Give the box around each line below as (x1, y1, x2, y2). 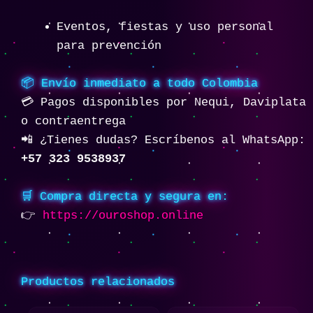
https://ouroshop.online (43, 208, 203, 222)
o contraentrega (21, 114, 126, 128)
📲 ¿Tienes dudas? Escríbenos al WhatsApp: (21, 133, 305, 147)
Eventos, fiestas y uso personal (57, 20, 273, 34)
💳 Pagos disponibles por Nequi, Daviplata (21, 95, 306, 109)
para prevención (57, 38, 161, 52)
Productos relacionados (21, 275, 175, 289)
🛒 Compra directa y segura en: (21, 189, 228, 203)
